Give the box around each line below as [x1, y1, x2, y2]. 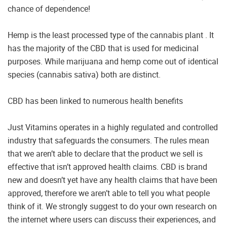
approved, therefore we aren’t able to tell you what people [8, 187, 210, 199]
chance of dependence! [8, 3, 90, 14]
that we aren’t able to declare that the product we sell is [8, 147, 203, 159]
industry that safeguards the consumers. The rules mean [8, 134, 209, 146]
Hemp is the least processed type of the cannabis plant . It [8, 29, 214, 41]
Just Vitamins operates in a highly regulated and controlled [8, 121, 218, 133]
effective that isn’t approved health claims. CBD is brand [8, 161, 207, 172]
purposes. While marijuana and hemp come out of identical [8, 55, 218, 67]
